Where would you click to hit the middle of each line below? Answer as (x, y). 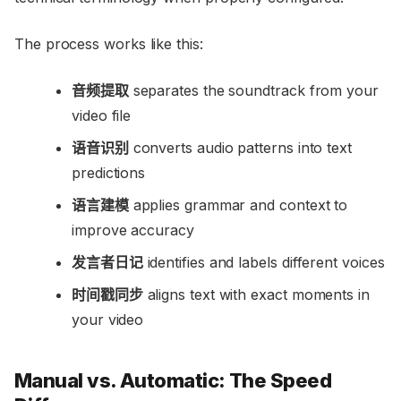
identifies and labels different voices (264, 263)
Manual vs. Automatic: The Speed (173, 381)
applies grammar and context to (238, 205)
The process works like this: (109, 44)
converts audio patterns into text (240, 148)
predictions (109, 173)
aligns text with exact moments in (256, 295)
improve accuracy (133, 230)
